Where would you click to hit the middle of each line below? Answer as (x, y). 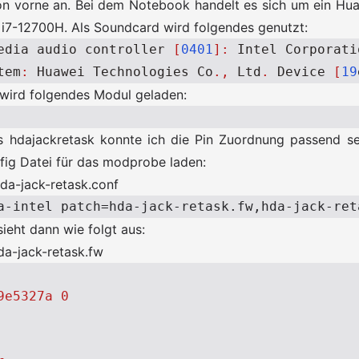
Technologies (141, 72)
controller (125, 49)
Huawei (61, 72)
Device (301, 72)
